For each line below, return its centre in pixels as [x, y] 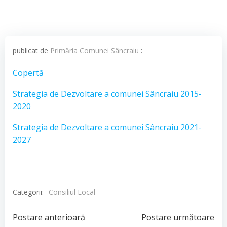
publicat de [31, 50]
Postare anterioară [49, 217]
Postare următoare [178, 217]
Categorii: [28, 192]
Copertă [28, 73]
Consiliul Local [72, 192]
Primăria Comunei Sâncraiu [94, 50]
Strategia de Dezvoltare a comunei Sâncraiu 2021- [107, 127]
